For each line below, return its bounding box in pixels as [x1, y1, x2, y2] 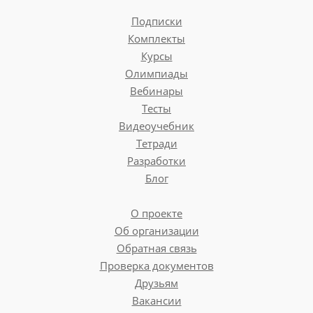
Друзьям [135, 276, 178, 291]
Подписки [131, 14, 182, 29]
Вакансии [131, 293, 182, 308]
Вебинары [130, 84, 183, 99]
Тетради [136, 136, 177, 151]
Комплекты [128, 31, 185, 46]
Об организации [114, 224, 199, 238]
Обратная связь [116, 241, 197, 256]
